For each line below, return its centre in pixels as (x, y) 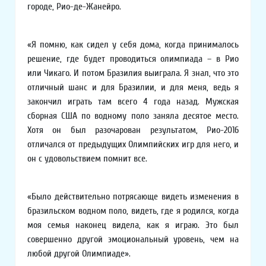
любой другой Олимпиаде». (79, 254)
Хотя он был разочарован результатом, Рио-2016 (133, 130)
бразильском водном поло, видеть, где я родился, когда (133, 211)
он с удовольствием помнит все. (87, 159)
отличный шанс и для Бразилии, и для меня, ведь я (133, 88)
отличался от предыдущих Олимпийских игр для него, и (133, 145)
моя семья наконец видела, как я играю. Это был (133, 225)
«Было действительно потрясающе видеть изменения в (133, 197)
